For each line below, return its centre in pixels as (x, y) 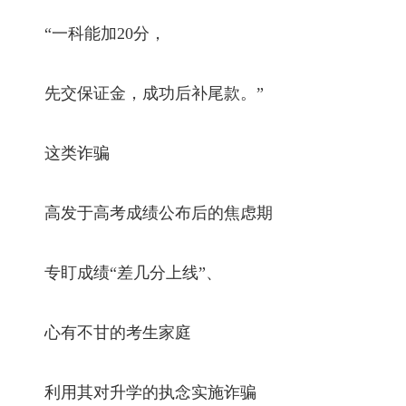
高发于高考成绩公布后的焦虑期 (143, 213)
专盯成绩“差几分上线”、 (117, 272)
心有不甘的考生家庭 (102, 332)
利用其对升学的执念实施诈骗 (135, 392)
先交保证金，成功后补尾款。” (138, 93)
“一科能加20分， (89, 33)
